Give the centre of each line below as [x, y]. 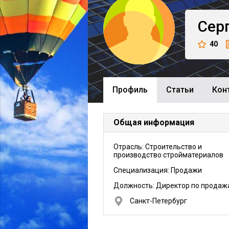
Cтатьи [180, 90]
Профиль [130, 90]
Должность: [135, 186]
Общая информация [154, 122]
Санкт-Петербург [158, 201]
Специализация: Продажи [158, 170]
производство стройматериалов [168, 155]
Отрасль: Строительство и [158, 147]
